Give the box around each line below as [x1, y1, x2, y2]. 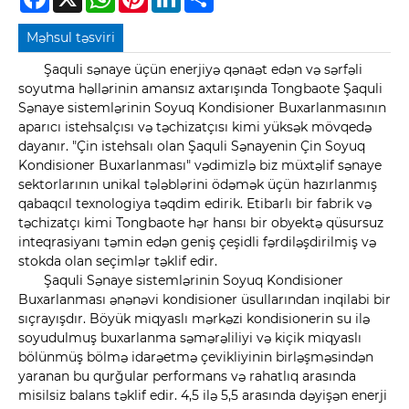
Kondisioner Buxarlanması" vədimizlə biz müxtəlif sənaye [18, 157, 382, 174]
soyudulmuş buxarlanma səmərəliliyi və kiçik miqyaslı [18, 330, 362, 347]
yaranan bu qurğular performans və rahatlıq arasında [18, 368, 356, 385]
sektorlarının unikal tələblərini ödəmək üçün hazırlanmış [18, 176, 377, 194]
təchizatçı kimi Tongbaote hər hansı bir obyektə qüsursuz [18, 215, 383, 232]
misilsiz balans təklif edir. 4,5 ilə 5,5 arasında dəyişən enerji [18, 387, 387, 404]
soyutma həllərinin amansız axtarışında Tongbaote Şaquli [18, 80, 383, 98]
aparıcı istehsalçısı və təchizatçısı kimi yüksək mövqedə [18, 119, 372, 136]
